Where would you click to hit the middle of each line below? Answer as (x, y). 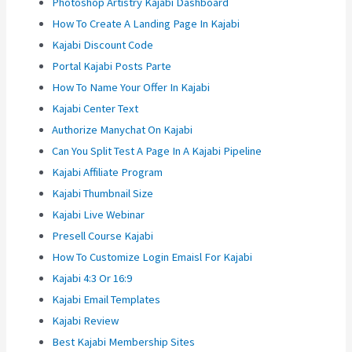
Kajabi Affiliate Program (108, 172)
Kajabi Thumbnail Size (103, 194)
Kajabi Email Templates (106, 300)
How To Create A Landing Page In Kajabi (146, 24)
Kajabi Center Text (95, 109)
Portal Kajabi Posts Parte (112, 66)
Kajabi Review (86, 321)
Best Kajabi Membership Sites (124, 342)
